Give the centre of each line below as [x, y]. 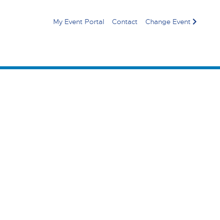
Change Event [168, 22]
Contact [125, 22]
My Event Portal [79, 22]
